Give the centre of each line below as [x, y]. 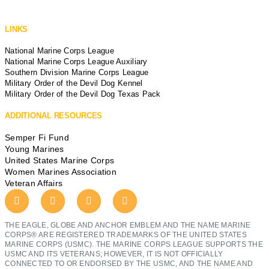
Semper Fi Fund [37, 137]
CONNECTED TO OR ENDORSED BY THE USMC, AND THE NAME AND [129, 263]
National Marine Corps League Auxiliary [76, 61]
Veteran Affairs [34, 183]
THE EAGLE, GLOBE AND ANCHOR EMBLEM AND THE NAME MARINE [128, 225]
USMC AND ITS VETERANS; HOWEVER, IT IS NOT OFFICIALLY [114, 254]
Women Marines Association [61, 171]
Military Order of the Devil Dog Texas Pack [83, 94]
